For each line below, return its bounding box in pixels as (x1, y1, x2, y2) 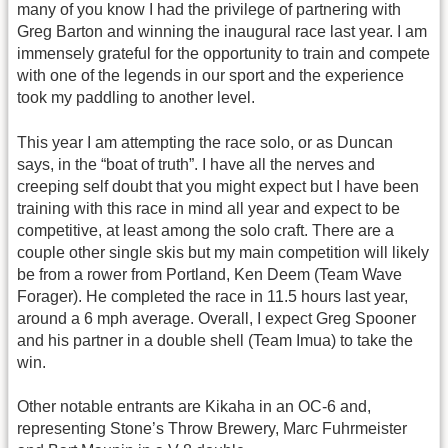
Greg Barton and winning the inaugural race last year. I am (17, 23, 427, 41)
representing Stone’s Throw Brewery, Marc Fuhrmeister (17, 419, 407, 437)
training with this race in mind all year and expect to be (17, 199, 400, 217)
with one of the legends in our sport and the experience (17, 67, 404, 85)
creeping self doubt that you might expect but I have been (17, 177, 419, 195)
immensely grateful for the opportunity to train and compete (17, 45, 430, 63)
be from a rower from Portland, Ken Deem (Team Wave (17, 265, 402, 283)
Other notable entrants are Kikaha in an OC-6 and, (17, 397, 371, 415)
